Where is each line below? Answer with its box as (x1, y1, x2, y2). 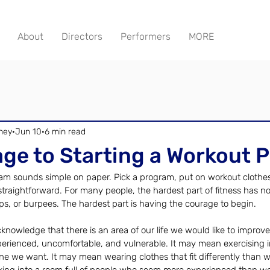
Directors (61, 31, 102, 42)
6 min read (45, 126, 86, 137)
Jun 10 (15, 126, 42, 137)
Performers (121, 31, 171, 42)
